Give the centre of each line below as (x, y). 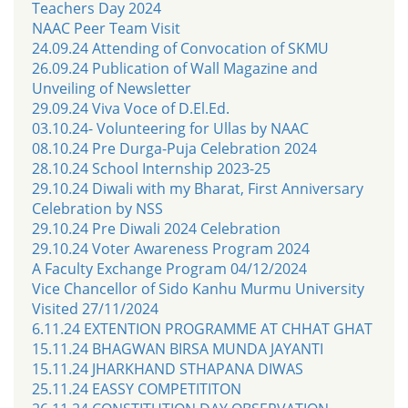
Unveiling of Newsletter (112, 88)
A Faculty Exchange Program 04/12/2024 (169, 268)
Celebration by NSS (97, 208)
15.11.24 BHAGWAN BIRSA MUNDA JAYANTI (178, 348)
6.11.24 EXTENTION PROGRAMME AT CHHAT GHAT (202, 328)
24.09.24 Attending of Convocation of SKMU (180, 48)
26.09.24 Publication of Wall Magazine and (175, 68)
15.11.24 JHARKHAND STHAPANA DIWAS (168, 368)
